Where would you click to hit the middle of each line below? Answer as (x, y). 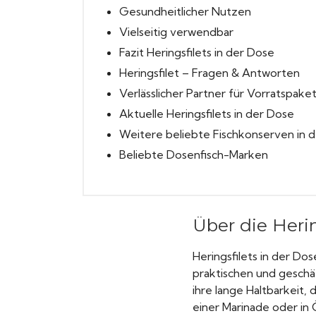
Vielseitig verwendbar (176, 32)
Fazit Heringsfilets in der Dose (196, 53)
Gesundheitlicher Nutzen (185, 12)
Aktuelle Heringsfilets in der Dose (206, 114)
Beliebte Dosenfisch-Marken (193, 155)
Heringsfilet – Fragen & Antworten (209, 73)
